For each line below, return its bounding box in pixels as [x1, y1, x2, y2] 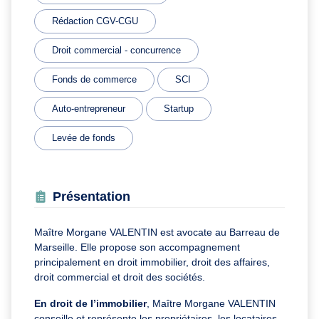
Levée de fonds [52, 132, 115, 143]
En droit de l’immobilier [34, 297, 147, 309]
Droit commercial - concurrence [52, 44, 181, 56]
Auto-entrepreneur [52, 103, 125, 114]
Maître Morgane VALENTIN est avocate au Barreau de [34, 226, 280, 238]
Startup [164, 103, 194, 114]
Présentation [53, 189, 130, 204]
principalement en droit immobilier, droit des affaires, [34, 256, 270, 268]
